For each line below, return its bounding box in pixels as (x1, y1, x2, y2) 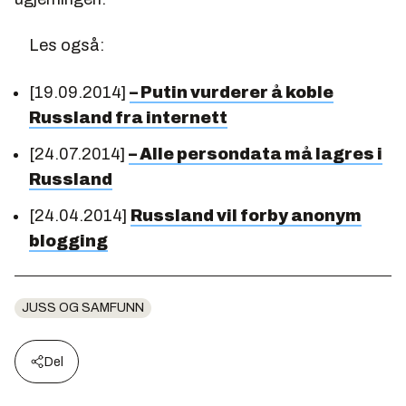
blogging (29, 231, 108, 250)
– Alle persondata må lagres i (129, 144, 382, 163)
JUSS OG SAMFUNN (22, 300, 144, 314)
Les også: (29, 35, 104, 54)
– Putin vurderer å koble (130, 82, 333, 101)
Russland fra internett (29, 108, 227, 127)
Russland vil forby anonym (130, 206, 362, 225)
